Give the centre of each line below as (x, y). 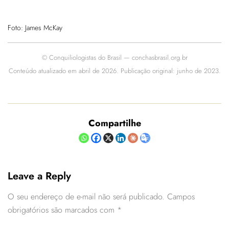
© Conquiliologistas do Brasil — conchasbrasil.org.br (114, 58)
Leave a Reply (39, 176)
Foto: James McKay (35, 28)
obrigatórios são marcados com (62, 210)
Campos (181, 197)
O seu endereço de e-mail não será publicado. (86, 197)
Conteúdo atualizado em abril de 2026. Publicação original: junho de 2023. (114, 71)
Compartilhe (114, 123)
